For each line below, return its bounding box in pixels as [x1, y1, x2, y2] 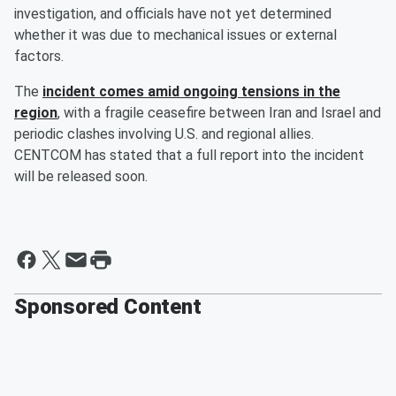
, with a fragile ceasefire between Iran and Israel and [57, 104, 381, 122]
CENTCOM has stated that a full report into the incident [14, 147, 364, 164]
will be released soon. [14, 168, 148, 186]
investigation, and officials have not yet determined [14, 5, 331, 23]
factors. [14, 48, 64, 65]
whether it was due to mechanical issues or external [14, 27, 337, 44]
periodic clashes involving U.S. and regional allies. [14, 126, 314, 143]
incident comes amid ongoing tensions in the [42, 83, 340, 101]
